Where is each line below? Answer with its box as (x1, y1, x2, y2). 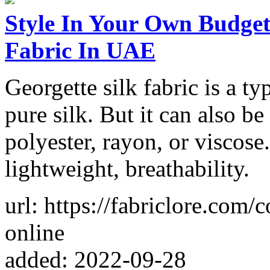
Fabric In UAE (5, 37, 155, 63)
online (5, 219, 64, 245)
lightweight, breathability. (5, 155, 250, 181)
